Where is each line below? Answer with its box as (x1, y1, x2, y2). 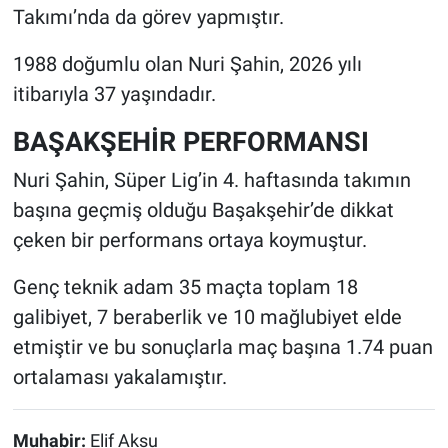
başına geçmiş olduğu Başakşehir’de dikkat (12, 198, 394, 223)
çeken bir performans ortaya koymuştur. (12, 228, 367, 253)
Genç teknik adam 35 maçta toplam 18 (12, 275, 358, 300)
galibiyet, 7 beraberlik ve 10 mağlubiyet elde (12, 305, 402, 330)
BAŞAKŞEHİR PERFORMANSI (12, 125, 369, 157)
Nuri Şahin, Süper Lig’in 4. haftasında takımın (12, 168, 411, 193)
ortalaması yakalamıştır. (12, 365, 227, 390)
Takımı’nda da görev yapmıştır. (12, 4, 284, 29)
